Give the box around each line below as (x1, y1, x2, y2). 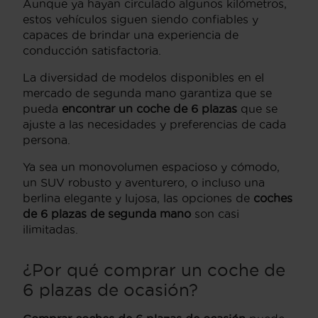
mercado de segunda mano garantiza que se (23, 86, 272, 99)
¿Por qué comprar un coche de (23, 260, 285, 279)
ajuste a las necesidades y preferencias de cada (23, 117, 286, 131)
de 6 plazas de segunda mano (23, 207, 191, 220)
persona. (23, 133, 70, 146)
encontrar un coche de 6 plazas (62, 102, 237, 115)
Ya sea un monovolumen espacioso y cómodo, (23, 160, 280, 173)
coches (253, 191, 292, 204)
